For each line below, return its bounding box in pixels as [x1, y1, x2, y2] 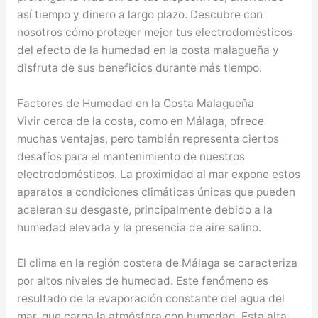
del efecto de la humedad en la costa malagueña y [16, 43, 279, 57]
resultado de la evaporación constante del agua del [16, 291, 285, 305]
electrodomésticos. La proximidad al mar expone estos [16, 168, 300, 182]
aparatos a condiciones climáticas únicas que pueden [16, 185, 295, 199]
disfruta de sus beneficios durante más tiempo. [16, 61, 262, 75]
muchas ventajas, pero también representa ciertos [16, 132, 279, 146]
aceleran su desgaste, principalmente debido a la [16, 203, 273, 217]
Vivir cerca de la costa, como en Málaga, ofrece [16, 114, 264, 128]
